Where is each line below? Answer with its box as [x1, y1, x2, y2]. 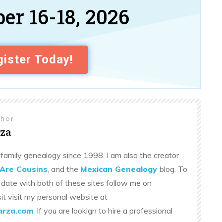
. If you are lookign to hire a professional [33, 205, 172, 216]
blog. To [160, 164, 187, 174]
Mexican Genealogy [80, 164, 157, 174]
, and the [48, 164, 80, 174]
